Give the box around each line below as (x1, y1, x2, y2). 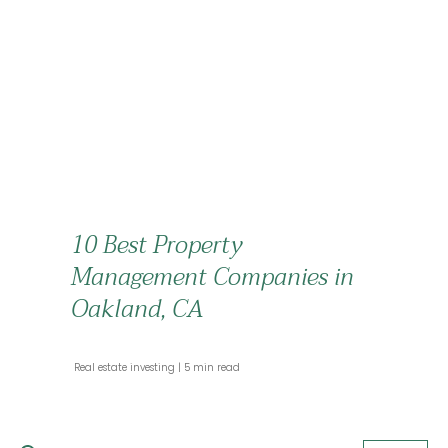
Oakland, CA (71, 289, 203, 330)
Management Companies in (71, 257, 354, 298)
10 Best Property (71, 225, 242, 266)
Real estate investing (74, 361, 178, 374)
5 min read (181, 361, 243, 374)
